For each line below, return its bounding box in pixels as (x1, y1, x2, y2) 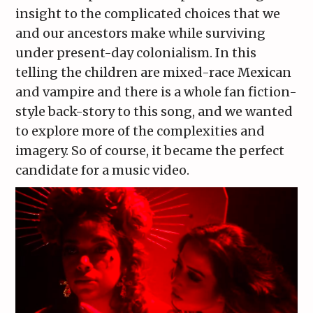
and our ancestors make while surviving (15, 25, 266, 42)
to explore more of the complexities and (15, 123, 265, 140)
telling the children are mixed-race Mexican (15, 64, 292, 81)
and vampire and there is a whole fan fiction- (15, 84, 298, 101)
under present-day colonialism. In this (15, 45, 257, 61)
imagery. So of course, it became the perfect (15, 143, 285, 159)
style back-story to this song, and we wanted (15, 103, 293, 120)
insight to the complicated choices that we (15, 6, 281, 22)
